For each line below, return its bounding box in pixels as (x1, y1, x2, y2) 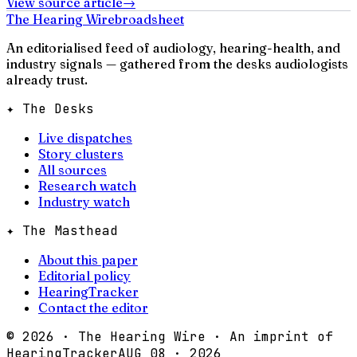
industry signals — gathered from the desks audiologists (6, 55, 348, 72)
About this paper (38, 251, 138, 268)
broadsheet (115, 10, 184, 27)
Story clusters (38, 145, 124, 162)
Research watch (38, 177, 136, 194)
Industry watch (38, 193, 130, 210)
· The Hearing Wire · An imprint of (54, 328, 333, 345)
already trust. (6, 71, 88, 88)
